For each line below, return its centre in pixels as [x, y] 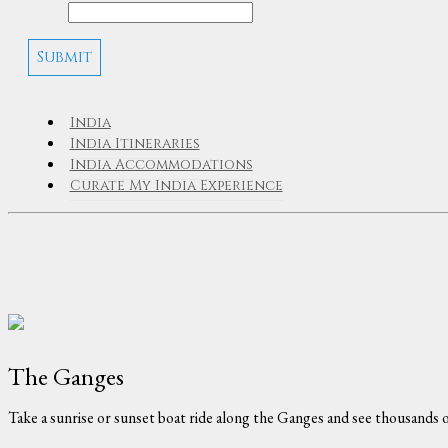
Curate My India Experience [176, 185]
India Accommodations [161, 164]
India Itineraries [134, 143]
